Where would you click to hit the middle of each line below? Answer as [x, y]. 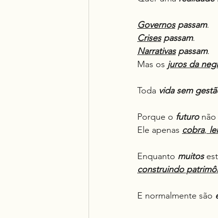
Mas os [152, 64]
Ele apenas [160, 130]
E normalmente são [176, 196]
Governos [156, 25]
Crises [149, 38]
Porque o [156, 117]
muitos [191, 156]
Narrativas [156, 51]
